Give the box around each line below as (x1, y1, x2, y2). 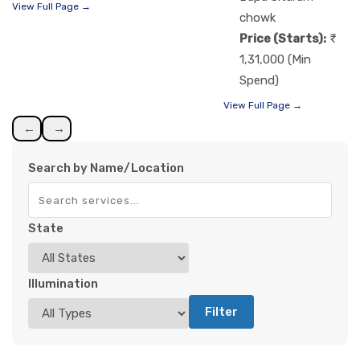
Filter (205, 304, 238, 319)
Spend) (239, 72, 280, 88)
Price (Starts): (239, 31, 327, 46)
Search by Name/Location (28, 160, 184, 175)
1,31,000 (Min (239, 51, 312, 67)
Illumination (28, 276, 98, 291)
